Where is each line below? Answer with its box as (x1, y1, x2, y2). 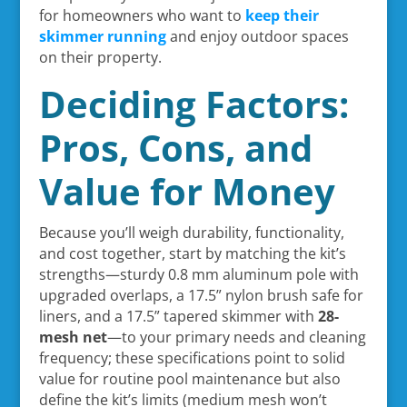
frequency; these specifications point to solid (38, 347, 345, 368)
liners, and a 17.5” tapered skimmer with (38, 305, 318, 326)
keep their (244, 5, 319, 25)
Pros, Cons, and (38, 122, 313, 173)
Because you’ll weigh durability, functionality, (38, 222, 344, 243)
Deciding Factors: (38, 78, 349, 129)
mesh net (38, 326, 107, 347)
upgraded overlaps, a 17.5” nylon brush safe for (38, 284, 363, 305)
